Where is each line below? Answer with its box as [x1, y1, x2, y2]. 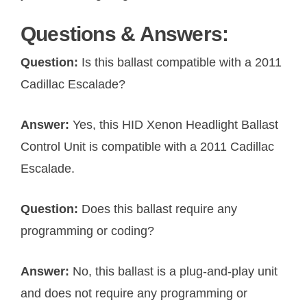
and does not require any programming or [21, 286, 247, 301]
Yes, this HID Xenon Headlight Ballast [73, 118, 278, 132]
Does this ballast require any [82, 202, 237, 217]
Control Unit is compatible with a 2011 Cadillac [21, 140, 274, 154]
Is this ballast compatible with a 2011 [82, 56, 282, 70]
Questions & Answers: [21, 23, 229, 46]
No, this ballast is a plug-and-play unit [73, 265, 278, 279]
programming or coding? [21, 224, 154, 238]
